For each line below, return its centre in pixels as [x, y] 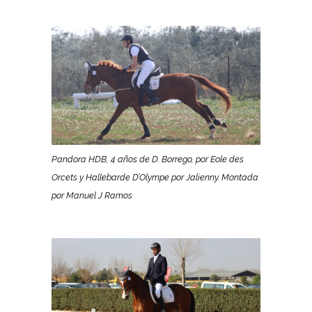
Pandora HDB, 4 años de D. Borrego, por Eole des [148, 159]
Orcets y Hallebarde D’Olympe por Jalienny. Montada [155, 177]
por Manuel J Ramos [92, 195]
